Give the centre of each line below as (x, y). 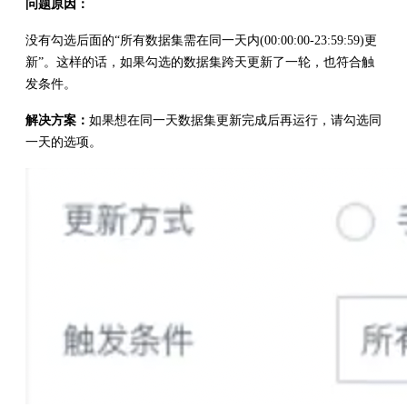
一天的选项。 (64, 142)
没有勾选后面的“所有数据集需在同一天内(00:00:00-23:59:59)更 (201, 40)
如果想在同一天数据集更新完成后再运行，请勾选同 (235, 120)
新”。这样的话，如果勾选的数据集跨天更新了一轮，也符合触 (200, 62)
